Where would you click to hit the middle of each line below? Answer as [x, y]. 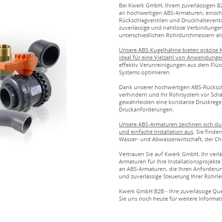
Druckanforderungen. [146, 109]
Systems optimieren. [145, 72]
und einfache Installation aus [156, 132]
